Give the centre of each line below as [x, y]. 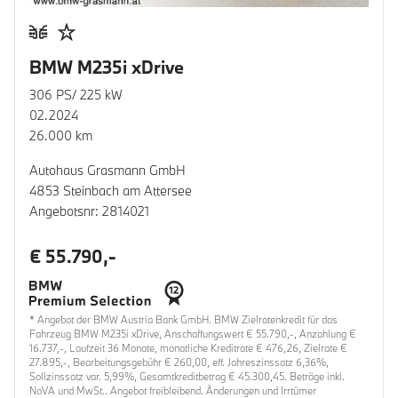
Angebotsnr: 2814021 [89, 211]
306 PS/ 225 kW [76, 94]
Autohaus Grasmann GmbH [107, 170]
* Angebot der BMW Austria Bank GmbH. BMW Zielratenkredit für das [183, 319]
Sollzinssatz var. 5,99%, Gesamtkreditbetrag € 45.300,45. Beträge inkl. [187, 376]
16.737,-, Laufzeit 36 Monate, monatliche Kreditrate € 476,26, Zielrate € [188, 347]
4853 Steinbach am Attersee [111, 190]
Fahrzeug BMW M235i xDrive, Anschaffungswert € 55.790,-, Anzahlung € [193, 333]
